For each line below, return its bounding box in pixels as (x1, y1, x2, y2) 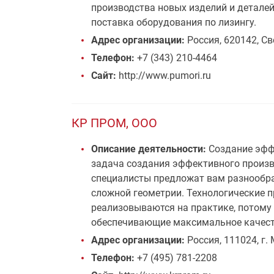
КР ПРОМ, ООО (72, 116, 157, 130)
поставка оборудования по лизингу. (91, 17, 256, 28)
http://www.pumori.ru (116, 70, 211, 81)
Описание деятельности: (91, 143, 206, 155)
